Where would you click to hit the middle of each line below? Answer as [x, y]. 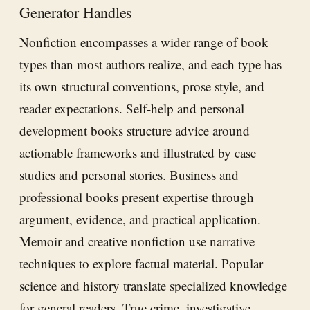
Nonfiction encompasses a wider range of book [144, 42]
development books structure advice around [135, 130]
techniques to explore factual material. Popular [141, 263]
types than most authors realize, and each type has [151, 64]
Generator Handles [76, 12]
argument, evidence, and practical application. [140, 219]
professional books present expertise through [137, 197]
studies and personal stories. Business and [129, 174]
